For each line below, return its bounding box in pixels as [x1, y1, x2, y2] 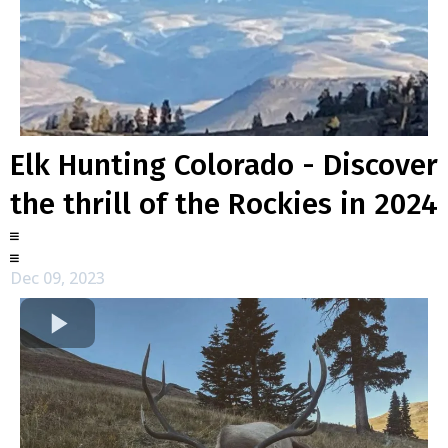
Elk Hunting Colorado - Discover [10, 147, 438, 183]
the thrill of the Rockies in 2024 [10, 186, 438, 222]
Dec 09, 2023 [10, 267, 105, 289]
